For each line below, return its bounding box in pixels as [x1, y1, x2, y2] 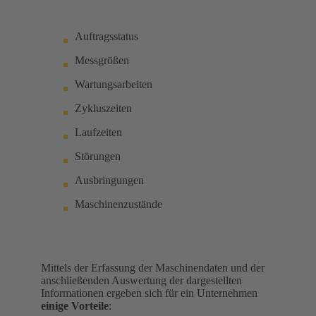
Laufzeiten [75, 126, 122, 138]
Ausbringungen [75, 174, 144, 186]
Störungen [75, 150, 121, 162]
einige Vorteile [41, 299, 109, 312]
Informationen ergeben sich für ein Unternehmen [41, 286, 257, 299]
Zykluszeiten [75, 102, 132, 114]
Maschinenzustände [75, 197, 162, 210]
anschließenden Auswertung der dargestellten [41, 274, 242, 286]
